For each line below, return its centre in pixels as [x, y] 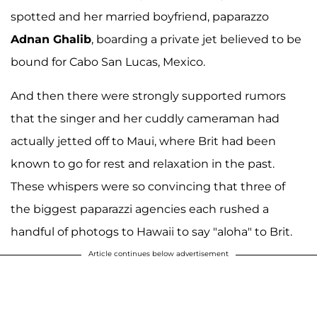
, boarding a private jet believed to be [196, 39]
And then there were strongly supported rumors [148, 96]
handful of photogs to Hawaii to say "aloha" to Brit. [151, 231]
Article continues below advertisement [158, 253]
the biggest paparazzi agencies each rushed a [140, 209]
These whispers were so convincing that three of [148, 186]
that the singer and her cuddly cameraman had [145, 118]
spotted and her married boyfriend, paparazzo [140, 16]
